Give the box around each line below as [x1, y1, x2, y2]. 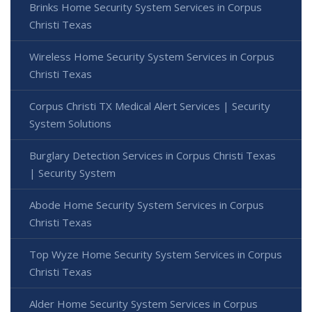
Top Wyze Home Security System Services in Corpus [29, 247, 282, 261]
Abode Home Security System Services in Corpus [29, 197, 264, 212]
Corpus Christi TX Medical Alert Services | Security [29, 98, 270, 113]
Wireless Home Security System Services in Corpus [29, 49, 274, 63]
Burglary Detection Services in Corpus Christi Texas [29, 148, 276, 162]
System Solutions [29, 116, 111, 130]
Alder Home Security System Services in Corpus [29, 296, 258, 311]
